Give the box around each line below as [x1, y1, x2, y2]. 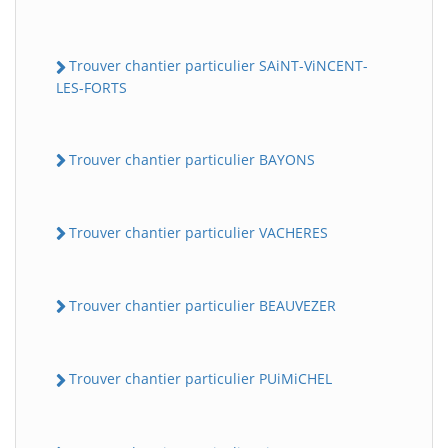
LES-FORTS [56, 77, 127, 97]
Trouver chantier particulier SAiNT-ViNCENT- [69, 56, 368, 76]
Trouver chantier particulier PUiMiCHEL [69, 369, 332, 389]
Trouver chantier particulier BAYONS [69, 149, 315, 169]
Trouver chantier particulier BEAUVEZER [69, 296, 336, 316]
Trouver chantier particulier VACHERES [69, 222, 328, 242]
